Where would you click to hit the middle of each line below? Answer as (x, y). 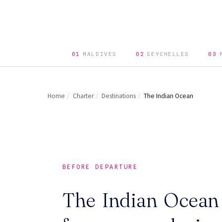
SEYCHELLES (168, 55)
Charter (83, 96)
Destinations (119, 96)
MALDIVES (100, 55)
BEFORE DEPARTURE (100, 167)
